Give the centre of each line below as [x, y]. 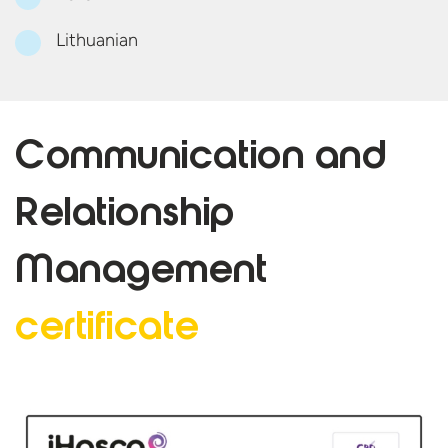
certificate [107, 330]
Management [141, 273]
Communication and [201, 159]
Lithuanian [97, 40]
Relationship [125, 216]
